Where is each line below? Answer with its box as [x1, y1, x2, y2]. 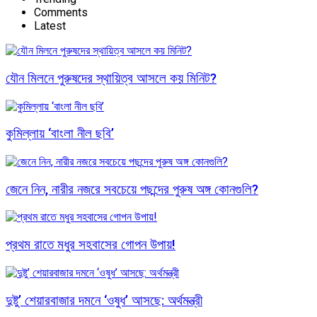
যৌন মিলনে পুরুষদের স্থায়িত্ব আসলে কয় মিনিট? [6, 70, 217, 86]
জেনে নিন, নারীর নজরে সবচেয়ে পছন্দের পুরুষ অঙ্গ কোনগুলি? [6, 181, 258, 197]
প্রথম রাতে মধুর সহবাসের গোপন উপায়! [6, 237, 175, 253]
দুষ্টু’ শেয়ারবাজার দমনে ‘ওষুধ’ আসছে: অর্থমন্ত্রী [6, 292, 202, 309]
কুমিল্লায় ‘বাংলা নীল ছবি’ [6, 126, 114, 142]
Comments [34, 6, 88, 20]
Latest [34, 19, 66, 33]
